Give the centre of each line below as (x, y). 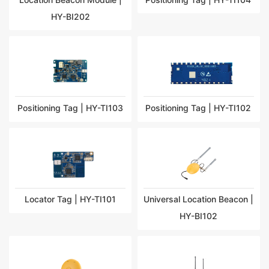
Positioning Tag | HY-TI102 (199, 108)
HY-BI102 (199, 216)
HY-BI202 (70, 16)
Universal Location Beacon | (197, 199)
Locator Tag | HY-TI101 (70, 199)
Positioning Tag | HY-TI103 (70, 108)
